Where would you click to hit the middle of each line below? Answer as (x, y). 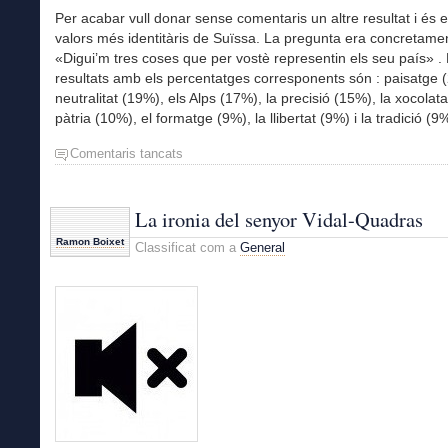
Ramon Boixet (90, 241)
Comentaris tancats (126, 154)
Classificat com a (187, 247)
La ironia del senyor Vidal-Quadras (279, 218)
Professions (211, 171)
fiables (197, 190)
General (262, 247)
